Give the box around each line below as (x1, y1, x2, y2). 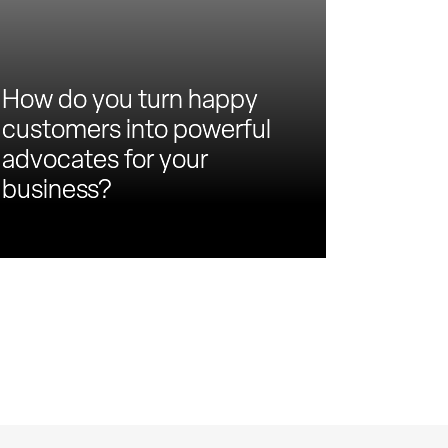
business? (2, 172, 111, 206)
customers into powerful (2, 112, 271, 146)
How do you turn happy (2, 82, 258, 116)
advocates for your (2, 142, 208, 176)
